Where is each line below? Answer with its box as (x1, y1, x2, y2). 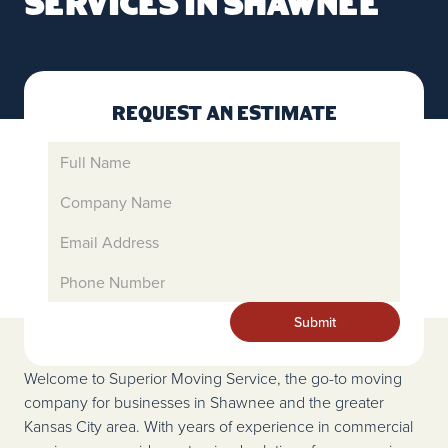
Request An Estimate (111, 104, 337, 125)
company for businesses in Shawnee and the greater (24, 391, 384, 414)
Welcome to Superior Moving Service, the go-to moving (24, 367, 402, 390)
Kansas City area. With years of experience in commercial (24, 415, 413, 438)
